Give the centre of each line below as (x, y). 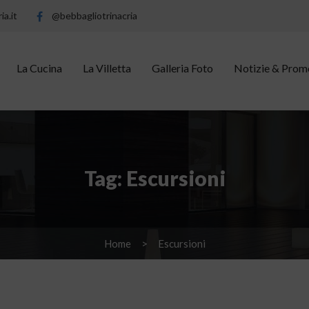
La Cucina (39, 68)
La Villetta (107, 68)
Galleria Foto (182, 68)
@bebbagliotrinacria (93, 16)
